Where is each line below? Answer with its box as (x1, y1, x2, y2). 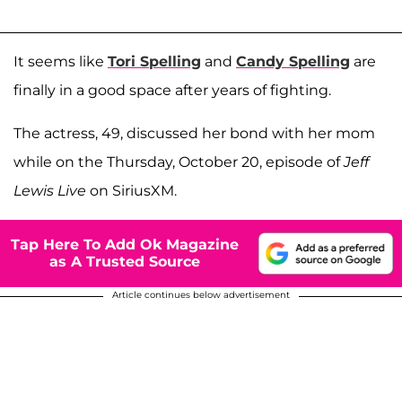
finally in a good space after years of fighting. (13, 81, 331, 99)
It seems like (13, 52, 108, 70)
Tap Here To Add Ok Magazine (11, 236, 239, 254)
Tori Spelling (108, 52, 201, 70)
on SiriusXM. (86, 181, 177, 199)
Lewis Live (13, 181, 86, 199)
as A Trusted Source (49, 253, 200, 271)
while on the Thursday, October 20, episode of (13, 153, 340, 170)
